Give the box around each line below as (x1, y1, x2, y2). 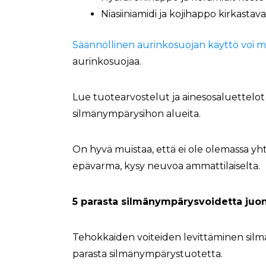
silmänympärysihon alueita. (72, 107, 201, 119)
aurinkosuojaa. (72, 55, 141, 67)
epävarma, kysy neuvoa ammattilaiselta (72, 160, 258, 172)
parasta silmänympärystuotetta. (72, 248, 225, 259)
